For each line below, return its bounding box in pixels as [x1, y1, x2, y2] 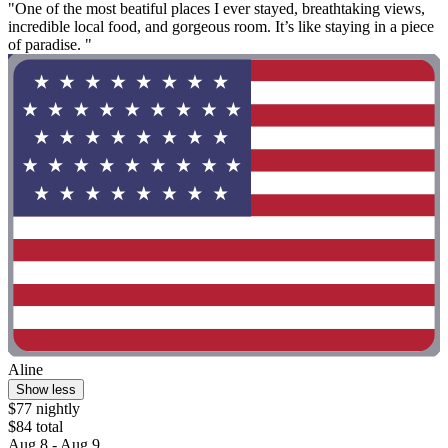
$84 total [8, 417, 63, 435]
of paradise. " [8, 36, 92, 54]
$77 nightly [8, 399, 80, 417]
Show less [16, 381, 76, 397]
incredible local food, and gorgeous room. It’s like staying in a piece [8, 18, 434, 36]
